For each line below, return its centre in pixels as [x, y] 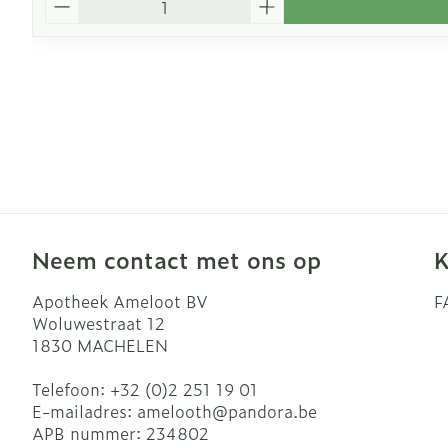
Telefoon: [71, 389]
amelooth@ [182, 411]
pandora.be [272, 411]
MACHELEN [122, 345]
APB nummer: [89, 433]
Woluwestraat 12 [98, 323]
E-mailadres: [84, 411]
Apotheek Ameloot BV [120, 301]
